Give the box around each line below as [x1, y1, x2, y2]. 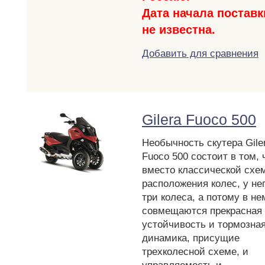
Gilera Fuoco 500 [142, 111, 256, 128]
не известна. [142, 23, 215, 37]
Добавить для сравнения [142, 48, 258, 60]
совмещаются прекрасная [142, 205, 262, 217]
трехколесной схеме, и [142, 246, 248, 258]
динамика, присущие [142, 232, 240, 244]
